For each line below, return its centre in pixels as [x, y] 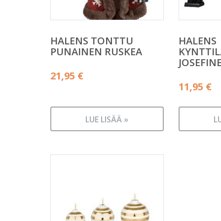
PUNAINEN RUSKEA [96, 51]
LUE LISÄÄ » [107, 119]
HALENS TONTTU [92, 40]
